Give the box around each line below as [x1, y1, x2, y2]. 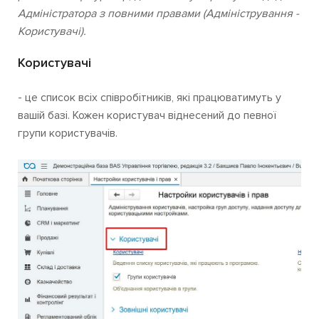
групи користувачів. [18, 125, 117, 140]
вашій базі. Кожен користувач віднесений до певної [18, 108, 276, 122]
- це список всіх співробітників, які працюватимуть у [18, 90, 281, 105]
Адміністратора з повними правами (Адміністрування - [18, 6, 299, 21]
